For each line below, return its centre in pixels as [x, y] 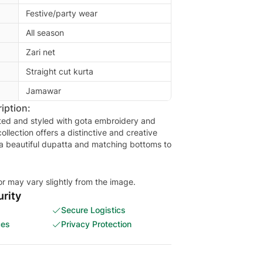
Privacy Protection [96, 224]
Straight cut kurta [60, 71]
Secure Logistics [93, 210]
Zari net [41, 52]
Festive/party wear [62, 13]
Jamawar [43, 91]
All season [45, 33]
